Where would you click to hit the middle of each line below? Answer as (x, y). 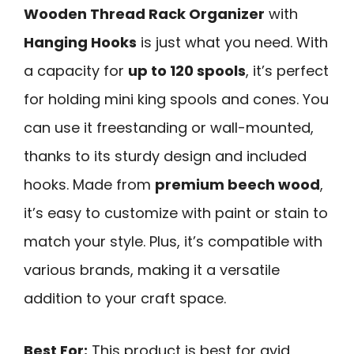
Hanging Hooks (80, 42)
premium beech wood (237, 184)
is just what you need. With (232, 42)
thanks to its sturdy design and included (165, 156)
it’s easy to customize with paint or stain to (176, 213)
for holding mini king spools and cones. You (176, 99)
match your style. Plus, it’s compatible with (173, 241)
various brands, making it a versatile (152, 269)
